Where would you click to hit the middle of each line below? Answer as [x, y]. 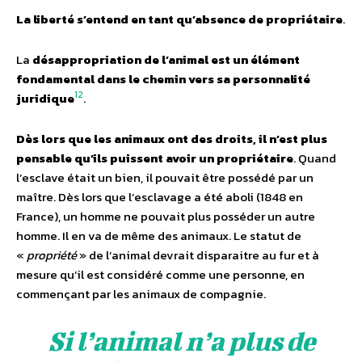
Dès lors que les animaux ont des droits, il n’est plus [172, 138]
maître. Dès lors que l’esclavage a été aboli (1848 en [160, 196]
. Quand [315, 158]
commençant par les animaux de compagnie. [141, 293]
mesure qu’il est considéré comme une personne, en [160, 274]
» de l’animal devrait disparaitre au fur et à [199, 255]
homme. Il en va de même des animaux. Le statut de [159, 235]
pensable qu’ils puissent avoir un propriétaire [155, 158]
